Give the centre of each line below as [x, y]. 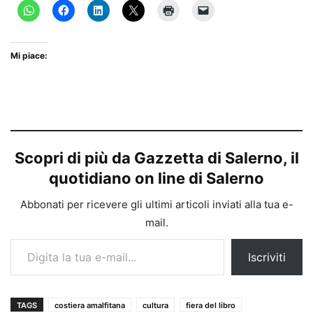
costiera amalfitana [90, 305]
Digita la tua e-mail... [24, 238]
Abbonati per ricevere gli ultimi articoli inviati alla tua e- [156, 204]
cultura [155, 305]
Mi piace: [29, 55]
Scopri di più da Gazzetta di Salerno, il [156, 158]
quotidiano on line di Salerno [156, 178]
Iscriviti [267, 257]
